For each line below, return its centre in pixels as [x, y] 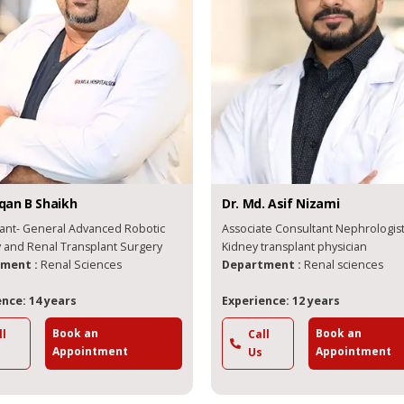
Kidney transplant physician [280, 246]
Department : [248, 264]
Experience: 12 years [266, 300]
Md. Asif [253, 203]
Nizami [303, 203]
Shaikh [41, 203]
